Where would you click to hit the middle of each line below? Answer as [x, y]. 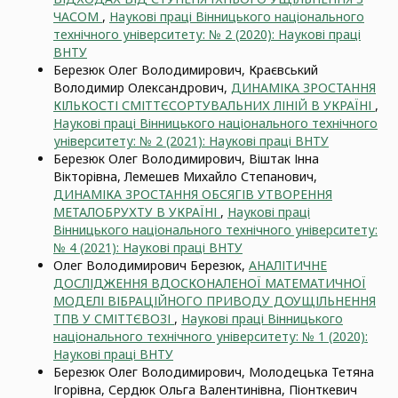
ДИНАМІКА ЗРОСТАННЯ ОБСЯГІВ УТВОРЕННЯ [193, 194]
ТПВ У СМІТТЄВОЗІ [114, 318]
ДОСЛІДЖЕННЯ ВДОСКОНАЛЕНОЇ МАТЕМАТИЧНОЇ [210, 283]
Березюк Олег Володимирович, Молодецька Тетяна [214, 372]
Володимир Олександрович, [142, 88]
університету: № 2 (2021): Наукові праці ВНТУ [191, 141]
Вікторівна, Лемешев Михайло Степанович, [185, 176]
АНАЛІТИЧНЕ [288, 265]
